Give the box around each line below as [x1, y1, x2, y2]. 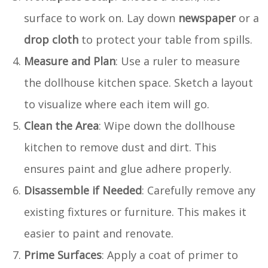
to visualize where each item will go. [24, 96, 209, 111]
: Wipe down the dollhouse [99, 118, 235, 133]
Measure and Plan [24, 53, 115, 68]
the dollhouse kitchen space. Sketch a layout [24, 75, 253, 90]
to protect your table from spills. [78, 32, 252, 47]
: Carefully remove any [142, 182, 255, 197]
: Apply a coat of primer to [102, 247, 238, 262]
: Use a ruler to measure [115, 53, 240, 68]
